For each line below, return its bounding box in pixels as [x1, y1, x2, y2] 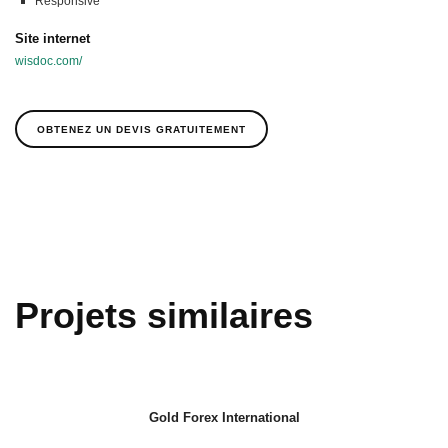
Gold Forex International [148, 410, 300, 426]
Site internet [15, 31, 90, 47]
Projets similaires [15, 295, 313, 337]
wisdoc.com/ [15, 54, 82, 69]
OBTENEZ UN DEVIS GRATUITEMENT [37, 124, 246, 136]
